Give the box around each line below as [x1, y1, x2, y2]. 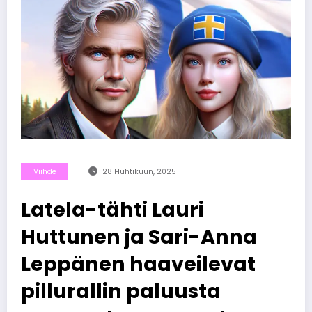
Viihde [33, 166, 56, 177]
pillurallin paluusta [21, 276, 221, 305]
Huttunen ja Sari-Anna [21, 222, 257, 251]
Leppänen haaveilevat [21, 249, 256, 278]
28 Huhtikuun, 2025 [102, 166, 176, 177]
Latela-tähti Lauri [21, 195, 204, 224]
